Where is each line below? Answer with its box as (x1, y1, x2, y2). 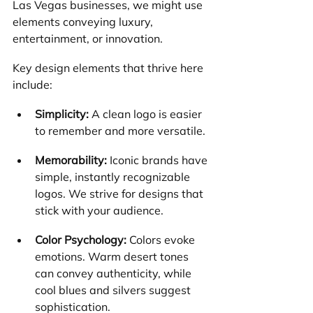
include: (13, 78, 52, 92)
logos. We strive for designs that (35, 187, 206, 201)
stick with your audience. (35, 203, 163, 218)
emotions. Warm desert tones (35, 249, 191, 264)
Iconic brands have (107, 153, 210, 168)
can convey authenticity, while (35, 266, 194, 281)
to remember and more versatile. (35, 124, 205, 138)
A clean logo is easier (89, 107, 205, 122)
